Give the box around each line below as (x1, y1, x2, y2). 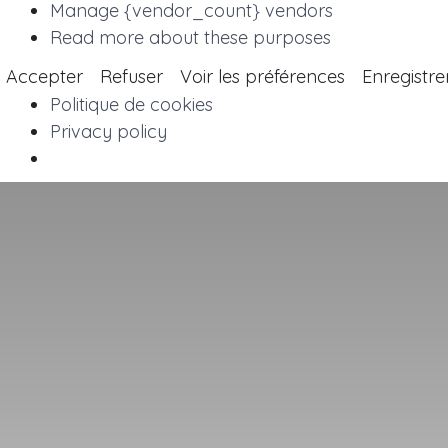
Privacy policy (50, 119, 167, 143)
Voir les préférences (180, 64, 345, 88)
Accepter (6, 64, 83, 88)
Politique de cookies (50, 92, 213, 116)
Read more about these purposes (50, 25, 331, 49)
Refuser (100, 64, 163, 88)
